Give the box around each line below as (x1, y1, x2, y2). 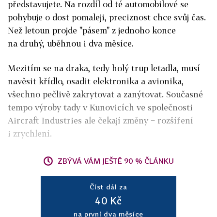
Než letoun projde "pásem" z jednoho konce (8, 25, 176, 36)
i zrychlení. (8, 128, 52, 139)
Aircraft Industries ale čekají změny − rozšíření (8, 115, 193, 126)
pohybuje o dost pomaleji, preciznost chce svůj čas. (8, 12, 206, 23)
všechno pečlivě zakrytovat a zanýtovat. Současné (8, 89, 203, 100)
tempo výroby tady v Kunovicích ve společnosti (8, 102, 193, 113)
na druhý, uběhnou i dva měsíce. (8, 38, 133, 49)
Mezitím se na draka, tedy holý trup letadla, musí (8, 63, 200, 74)
